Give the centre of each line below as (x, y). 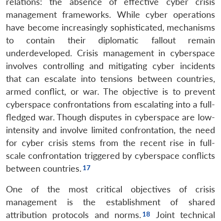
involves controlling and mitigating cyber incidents (110, 66)
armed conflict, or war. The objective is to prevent (110, 91)
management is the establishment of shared (110, 202)
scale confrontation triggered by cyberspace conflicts (110, 155)
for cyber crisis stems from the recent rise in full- (110, 143)
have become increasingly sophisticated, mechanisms (110, 27)
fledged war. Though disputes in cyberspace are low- (110, 117)
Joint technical (183, 215)
